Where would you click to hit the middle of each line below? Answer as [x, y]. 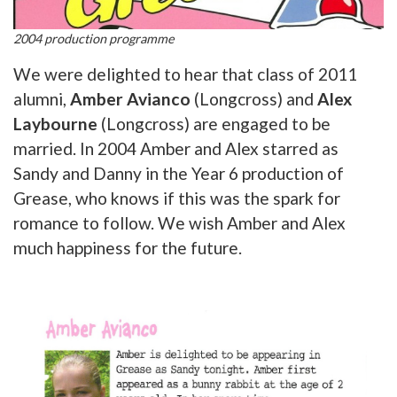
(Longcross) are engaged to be [214, 124]
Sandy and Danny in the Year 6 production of [179, 174]
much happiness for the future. [128, 248]
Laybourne [55, 124]
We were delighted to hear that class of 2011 [185, 74]
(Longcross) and [254, 99]
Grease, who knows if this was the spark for [177, 198]
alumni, [42, 99]
